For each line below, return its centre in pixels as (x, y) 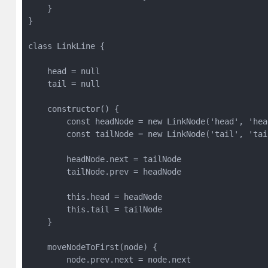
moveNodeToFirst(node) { (92, 247)
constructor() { (73, 109)
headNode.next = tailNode (104, 159)
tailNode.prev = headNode (104, 172)
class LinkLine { (66, 46)
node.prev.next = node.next (109, 260)
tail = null (64, 84)
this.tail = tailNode (95, 209)
